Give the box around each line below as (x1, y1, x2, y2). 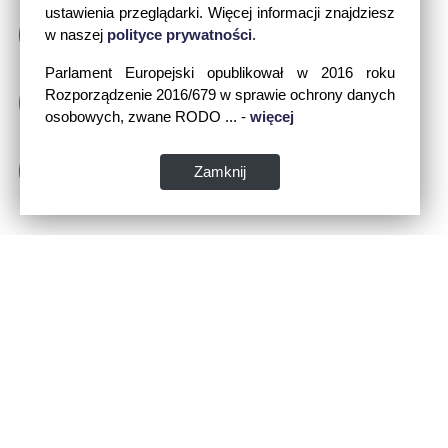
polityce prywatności (107, 26, 252, 43)
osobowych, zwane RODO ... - (45, 108, 246, 125)
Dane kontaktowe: (114, 412, 270, 433)
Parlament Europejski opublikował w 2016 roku (45, 64, 395, 81)
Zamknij (194, 163, 246, 180)
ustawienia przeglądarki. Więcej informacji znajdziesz (45, 4, 395, 21)
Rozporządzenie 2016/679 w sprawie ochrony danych (45, 86, 395, 103)
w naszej (45, 26, 107, 43)
